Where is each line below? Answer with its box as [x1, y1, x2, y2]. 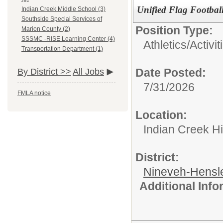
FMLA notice [17, 90, 51, 97]
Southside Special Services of [21, 15, 102, 23]
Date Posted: [135, 66, 206, 79]
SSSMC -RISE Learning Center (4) [21, 35, 115, 43]
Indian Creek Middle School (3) [21, 5, 106, 13]
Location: [135, 108, 187, 121]
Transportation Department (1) [21, 45, 103, 53]
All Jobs [73, 67, 104, 77]
